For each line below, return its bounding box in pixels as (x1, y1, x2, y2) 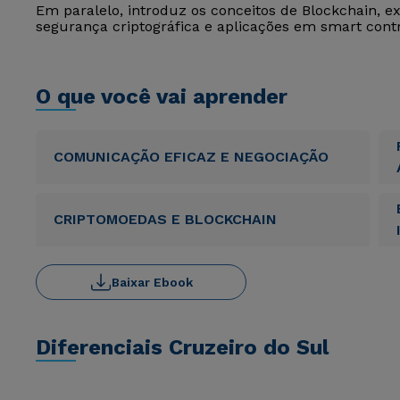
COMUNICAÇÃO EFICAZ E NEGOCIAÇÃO (54, 148, 329, 165)
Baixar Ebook (111, 275, 193, 289)
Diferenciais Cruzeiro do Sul (36, 335, 329, 360)
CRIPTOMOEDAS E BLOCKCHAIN (54, 211, 277, 228)
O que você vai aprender (36, 84, 287, 109)
